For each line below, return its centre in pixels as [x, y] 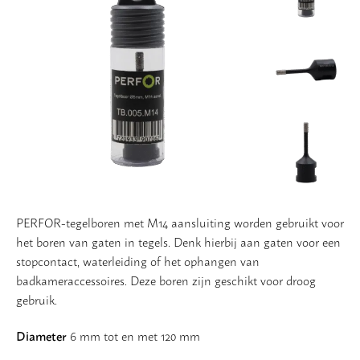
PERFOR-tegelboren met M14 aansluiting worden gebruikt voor [180, 222]
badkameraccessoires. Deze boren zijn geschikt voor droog [166, 280]
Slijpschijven [50, 70]
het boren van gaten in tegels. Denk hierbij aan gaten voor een [178, 241]
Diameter [41, 335]
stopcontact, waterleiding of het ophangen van [138, 260]
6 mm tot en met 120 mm [133, 335]
